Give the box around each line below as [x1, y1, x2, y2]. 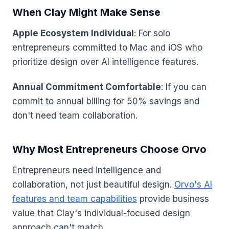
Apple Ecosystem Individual [12, 28, 134, 38]
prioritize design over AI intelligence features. [12, 56, 198, 67]
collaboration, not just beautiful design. [12, 179, 174, 190]
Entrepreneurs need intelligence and [12, 165, 161, 175]
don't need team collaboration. [12, 110, 138, 121]
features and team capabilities [12, 193, 137, 204]
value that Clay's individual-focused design [12, 208, 190, 218]
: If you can [161, 81, 207, 92]
